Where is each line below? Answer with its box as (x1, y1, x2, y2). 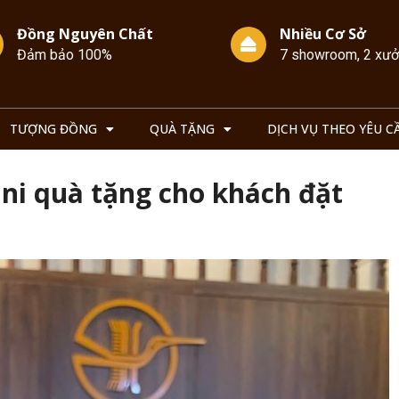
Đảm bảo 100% (17, 46, 112, 63)
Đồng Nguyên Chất (17, 24, 153, 44)
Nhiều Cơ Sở (280, 24, 366, 44)
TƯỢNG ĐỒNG (10, 120, 97, 138)
